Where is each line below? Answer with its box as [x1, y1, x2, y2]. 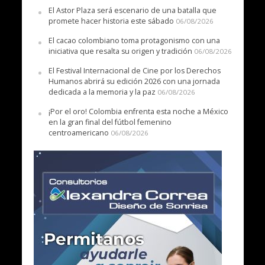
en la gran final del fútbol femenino [48, 117, 172, 128]
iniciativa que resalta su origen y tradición [48, 46, 192, 57]
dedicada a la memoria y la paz [48, 87, 156, 98]
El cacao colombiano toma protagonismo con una [48, 35, 220, 46]
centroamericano [48, 128, 109, 138]
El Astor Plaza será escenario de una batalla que [48, 5, 216, 16]
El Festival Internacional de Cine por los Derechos [48, 66, 221, 76]
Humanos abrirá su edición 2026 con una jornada [48, 76, 220, 87]
